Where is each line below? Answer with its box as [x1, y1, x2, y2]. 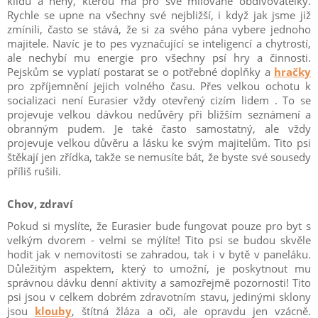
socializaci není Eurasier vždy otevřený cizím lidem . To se [7, 93, 311, 107]
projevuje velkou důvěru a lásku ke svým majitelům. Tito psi [7, 136, 311, 150]
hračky [274, 65, 311, 79]
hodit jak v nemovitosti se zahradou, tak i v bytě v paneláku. [7, 247, 311, 261]
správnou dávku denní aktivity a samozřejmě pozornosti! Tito [7, 275, 311, 290]
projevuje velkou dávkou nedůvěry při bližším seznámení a [7, 107, 311, 121]
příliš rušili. [7, 164, 61, 178]
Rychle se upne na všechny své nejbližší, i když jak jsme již [7, 8, 311, 22]
